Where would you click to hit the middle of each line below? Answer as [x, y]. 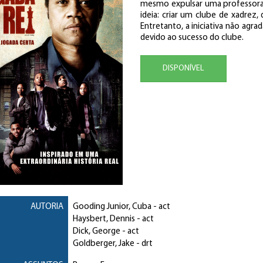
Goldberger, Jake [103, 244]
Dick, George [96, 231]
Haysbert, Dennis [104, 219]
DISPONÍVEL [183, 68]
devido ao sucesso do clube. [192, 38]
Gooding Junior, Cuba [112, 207]
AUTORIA [47, 207]
